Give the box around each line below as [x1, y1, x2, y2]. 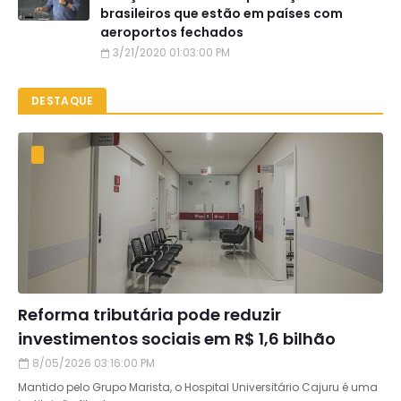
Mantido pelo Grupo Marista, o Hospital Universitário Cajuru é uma [18, 380, 378, 396]
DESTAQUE [31, 93, 94, 109]
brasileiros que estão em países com [100, 4, 343, 23]
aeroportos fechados [100, 23, 243, 42]
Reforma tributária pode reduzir [18, 303, 281, 327]
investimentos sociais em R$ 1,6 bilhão [18, 328, 336, 351]
